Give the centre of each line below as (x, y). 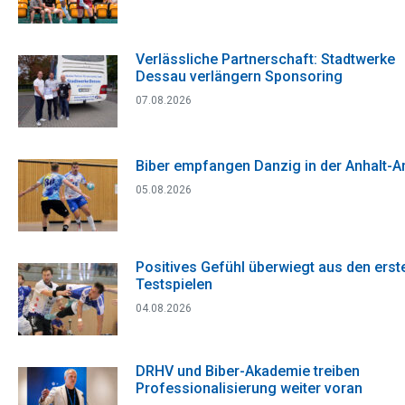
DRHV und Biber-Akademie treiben (248, 372)
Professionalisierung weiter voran (249, 389)
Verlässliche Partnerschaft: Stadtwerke (265, 60)
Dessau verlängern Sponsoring (239, 77)
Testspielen (174, 285)
